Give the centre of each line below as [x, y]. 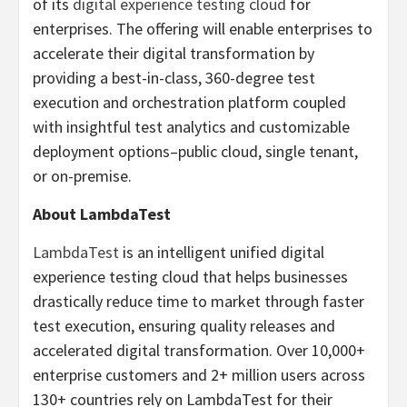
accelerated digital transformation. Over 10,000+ [199, 350]
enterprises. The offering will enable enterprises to [203, 29]
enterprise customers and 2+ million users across [199, 375]
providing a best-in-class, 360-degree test [174, 78]
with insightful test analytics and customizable [191, 127]
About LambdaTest [102, 214]
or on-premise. [82, 176]
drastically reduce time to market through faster [199, 301]
